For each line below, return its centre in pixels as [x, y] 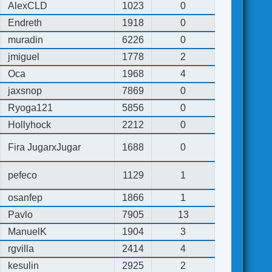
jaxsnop [25, 90]
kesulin [24, 265]
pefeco [23, 175]
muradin [26, 39]
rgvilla [21, 248]
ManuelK [28, 231]
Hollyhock [30, 124]
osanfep [25, 197]
